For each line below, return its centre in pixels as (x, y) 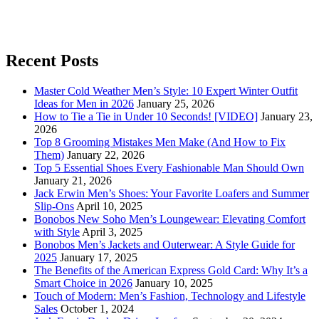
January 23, (287, 116)
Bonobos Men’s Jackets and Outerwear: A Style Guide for (164, 244)
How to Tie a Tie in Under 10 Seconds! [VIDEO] (146, 116)
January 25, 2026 (176, 103)
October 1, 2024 (97, 308)
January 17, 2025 (99, 257)
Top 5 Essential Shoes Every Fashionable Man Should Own (169, 167)
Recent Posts (52, 61)
